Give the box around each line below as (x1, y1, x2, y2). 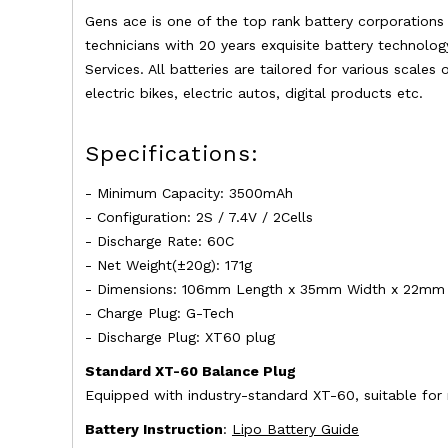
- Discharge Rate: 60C (84, 233, 234, 250)
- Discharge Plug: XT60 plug (84, 329, 275, 346)
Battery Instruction (84, 420, 223, 437)
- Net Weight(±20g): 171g (84, 257, 252, 274)
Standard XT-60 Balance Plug (84, 363, 296, 380)
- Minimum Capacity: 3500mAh (84, 185, 293, 202)
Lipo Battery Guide (231, 420, 359, 437)
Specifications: (84, 141, 259, 167)
